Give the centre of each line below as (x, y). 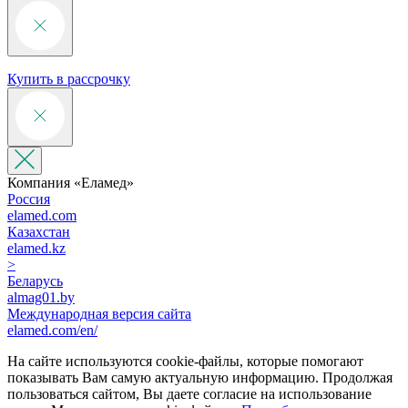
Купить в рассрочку (69, 78)
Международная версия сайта (99, 313)
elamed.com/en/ (52, 330)
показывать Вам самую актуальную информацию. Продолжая (200, 377)
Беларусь (35, 280)
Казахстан (39, 231)
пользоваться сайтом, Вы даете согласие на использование (189, 393)
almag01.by (41, 297)
